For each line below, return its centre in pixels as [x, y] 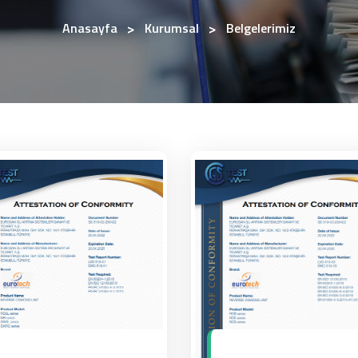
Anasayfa [90, 28]
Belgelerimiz [261, 28]
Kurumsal [172, 28]
